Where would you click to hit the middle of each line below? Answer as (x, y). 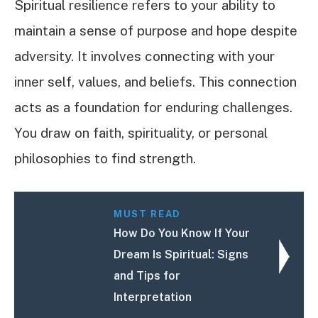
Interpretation (153, 297)
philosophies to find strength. (105, 158)
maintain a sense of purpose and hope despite (156, 30)
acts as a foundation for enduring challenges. (153, 107)
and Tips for (147, 276)
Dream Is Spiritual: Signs (181, 255)
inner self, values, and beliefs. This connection (155, 81)
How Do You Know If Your (182, 234)
